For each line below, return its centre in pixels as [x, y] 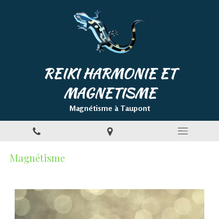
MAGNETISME [109, 93]
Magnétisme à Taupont [109, 108]
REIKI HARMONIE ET [109, 73]
